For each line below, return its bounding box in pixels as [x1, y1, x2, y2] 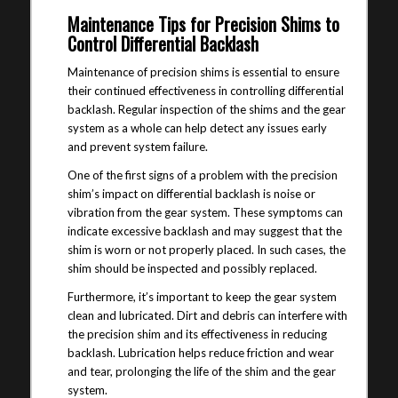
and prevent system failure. [67, 139, 208, 154]
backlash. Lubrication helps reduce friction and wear [67, 345, 334, 360]
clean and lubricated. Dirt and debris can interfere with [67, 307, 347, 322]
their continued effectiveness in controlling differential [67, 83, 344, 98]
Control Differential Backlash [67, 29, 259, 57]
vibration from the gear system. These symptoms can [67, 204, 343, 219]
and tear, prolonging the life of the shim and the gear [67, 363, 336, 378]
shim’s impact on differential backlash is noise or [67, 186, 315, 201]
